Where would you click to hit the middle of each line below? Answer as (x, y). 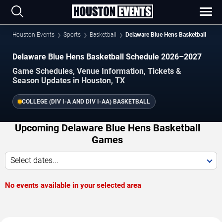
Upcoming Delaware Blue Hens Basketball (107, 128)
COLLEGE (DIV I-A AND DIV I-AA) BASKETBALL (86, 101)
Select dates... (34, 160)
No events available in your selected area (73, 185)
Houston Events (33, 35)
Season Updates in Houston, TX (69, 80)
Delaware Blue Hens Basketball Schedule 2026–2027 (107, 57)
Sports (72, 35)
